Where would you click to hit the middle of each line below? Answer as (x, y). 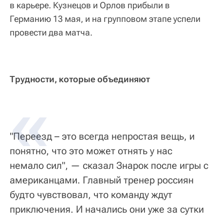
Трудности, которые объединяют (80, 79)
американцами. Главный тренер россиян (102, 180)
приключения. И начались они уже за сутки (107, 209)
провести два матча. (51, 32)
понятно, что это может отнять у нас (91, 151)
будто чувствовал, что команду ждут (91, 194)
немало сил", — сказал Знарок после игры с (109, 165)
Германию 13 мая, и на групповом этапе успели (105, 18)
